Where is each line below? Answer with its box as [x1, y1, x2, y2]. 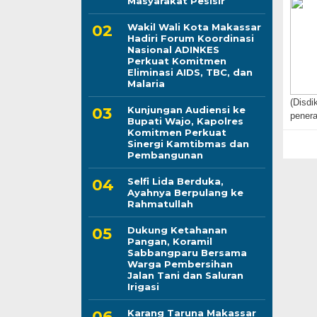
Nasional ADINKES [127, 43, 219, 55]
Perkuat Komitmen [127, 54, 226, 67]
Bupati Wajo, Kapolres [127, 115, 243, 127]
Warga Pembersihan [127, 258, 233, 270]
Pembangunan [127, 149, 203, 161]
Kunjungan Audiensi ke [127, 103, 246, 115]
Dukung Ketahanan [127, 224, 227, 236]
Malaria [127, 77, 165, 89]
